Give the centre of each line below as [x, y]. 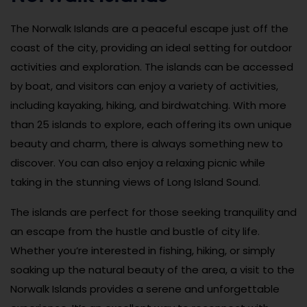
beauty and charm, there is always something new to [147, 143]
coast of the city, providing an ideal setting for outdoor [151, 47]
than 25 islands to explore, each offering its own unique [151, 124]
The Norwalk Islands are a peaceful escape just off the [149, 28]
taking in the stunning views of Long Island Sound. [135, 182]
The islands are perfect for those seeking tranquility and [153, 212]
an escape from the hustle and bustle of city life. [135, 231]
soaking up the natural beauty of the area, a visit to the [152, 269]
